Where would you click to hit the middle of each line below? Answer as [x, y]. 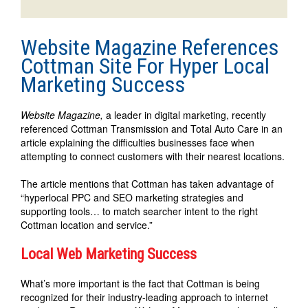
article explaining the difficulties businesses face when [137, 142]
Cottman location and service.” [87, 224]
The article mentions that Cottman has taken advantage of [147, 183]
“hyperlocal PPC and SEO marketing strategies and [132, 197]
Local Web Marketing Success [109, 254]
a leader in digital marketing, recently [185, 114]
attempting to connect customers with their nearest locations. [153, 156]
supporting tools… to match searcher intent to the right [139, 211]
